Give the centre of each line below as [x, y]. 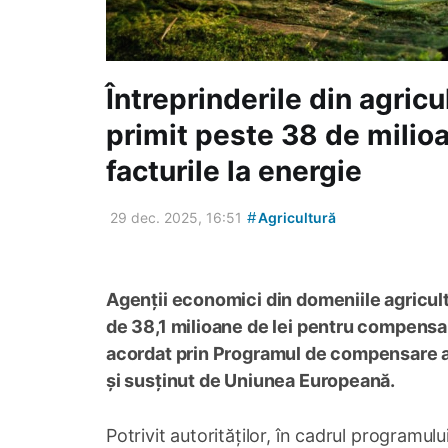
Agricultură [295, 218]
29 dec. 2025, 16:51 [176, 218]
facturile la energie [234, 171]
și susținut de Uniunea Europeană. [251, 381]
